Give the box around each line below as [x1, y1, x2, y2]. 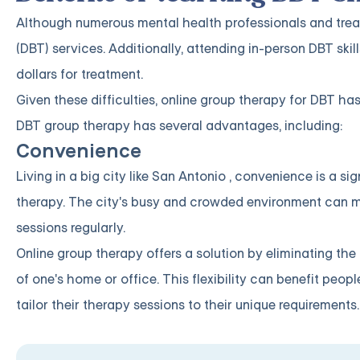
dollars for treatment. [16, 65, 143, 83]
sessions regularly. [16, 219, 125, 236]
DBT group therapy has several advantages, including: [16, 117, 342, 134]
